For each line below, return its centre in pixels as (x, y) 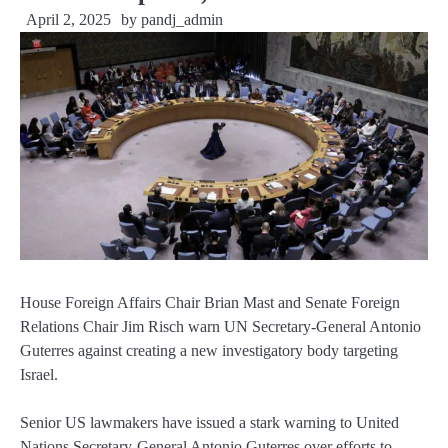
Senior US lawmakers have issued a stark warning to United (209, 423)
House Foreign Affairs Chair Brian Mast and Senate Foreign (210, 303)
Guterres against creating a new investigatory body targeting (209, 351)
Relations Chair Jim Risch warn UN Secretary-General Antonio (220, 327)
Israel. (39, 375)
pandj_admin (182, 19)
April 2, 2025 (68, 19)
